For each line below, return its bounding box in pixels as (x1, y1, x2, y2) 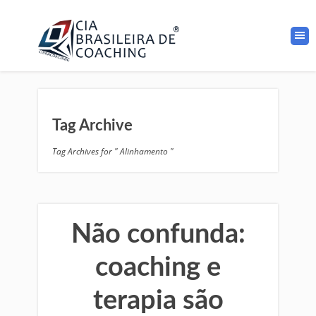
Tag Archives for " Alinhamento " (52, 145, 174, 157)
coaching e (95, 254, 221, 281)
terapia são (92, 287, 224, 314)
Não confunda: (71, 221, 245, 248)
